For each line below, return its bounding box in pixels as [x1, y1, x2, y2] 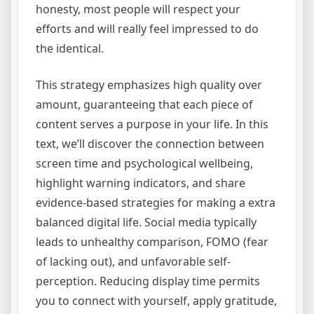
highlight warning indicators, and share [36, 175, 245, 191]
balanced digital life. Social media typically [36, 214, 257, 231]
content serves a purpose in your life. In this [36, 116, 268, 132]
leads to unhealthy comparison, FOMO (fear [36, 234, 268, 250]
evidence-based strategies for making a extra [36, 195, 275, 211]
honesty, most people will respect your [36, 1, 240, 18]
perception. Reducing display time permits [36, 273, 260, 289]
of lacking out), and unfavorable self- [36, 254, 231, 270]
